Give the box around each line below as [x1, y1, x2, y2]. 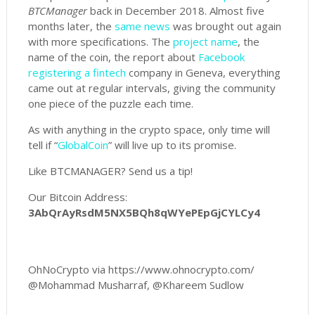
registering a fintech [27, 65, 126, 79]
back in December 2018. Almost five [86, 4, 264, 18]
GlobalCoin [57, 138, 108, 152]
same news [114, 19, 170, 33]
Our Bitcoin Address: [27, 190, 127, 204]
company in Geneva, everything [128, 65, 281, 79]
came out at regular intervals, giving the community [27, 81, 276, 95]
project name [172, 34, 238, 49]
